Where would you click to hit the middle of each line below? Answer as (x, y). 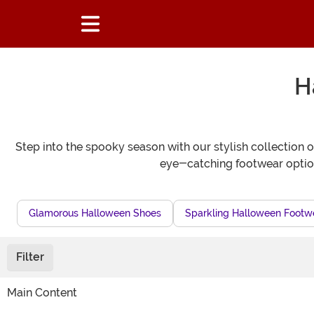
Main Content (42, 293)
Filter (30, 257)
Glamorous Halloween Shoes (95, 213)
